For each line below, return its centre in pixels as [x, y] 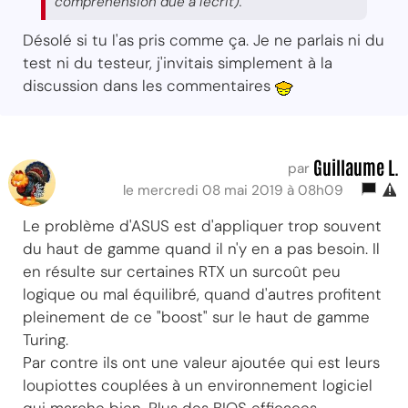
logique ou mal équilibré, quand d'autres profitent [202, 294]
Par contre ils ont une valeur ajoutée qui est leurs [201, 362]
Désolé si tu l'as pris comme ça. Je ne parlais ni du [204, 40]
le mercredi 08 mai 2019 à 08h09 [237, 190]
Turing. [46, 339]
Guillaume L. [356, 166]
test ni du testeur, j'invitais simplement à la [178, 62]
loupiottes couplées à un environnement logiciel [198, 385]
